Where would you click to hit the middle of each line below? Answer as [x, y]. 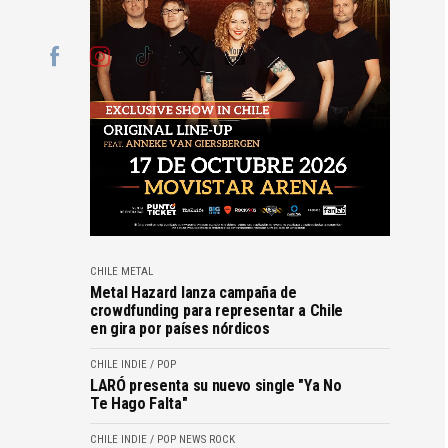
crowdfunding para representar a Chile [217, 310]
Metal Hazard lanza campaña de [193, 292]
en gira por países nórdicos [180, 328]
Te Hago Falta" [139, 403]
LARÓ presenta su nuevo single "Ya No [216, 385]
